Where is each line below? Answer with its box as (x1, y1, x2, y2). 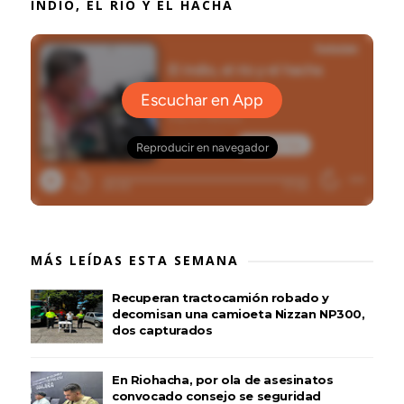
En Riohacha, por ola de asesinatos (111, 372, 334, 387)
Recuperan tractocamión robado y (111, 290, 329, 305)
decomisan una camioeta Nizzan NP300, (111, 307, 365, 321)
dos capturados (111, 323, 213, 337)
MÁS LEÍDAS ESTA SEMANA (30, 252, 239, 269)
